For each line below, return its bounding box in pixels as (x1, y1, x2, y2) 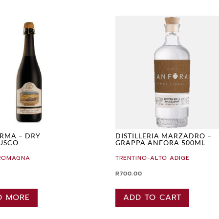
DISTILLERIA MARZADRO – (115, 131, 212, 140)
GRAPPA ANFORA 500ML (115, 138, 206, 147)
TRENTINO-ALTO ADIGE (115, 153, 190, 162)
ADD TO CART (123, 191, 182, 203)
